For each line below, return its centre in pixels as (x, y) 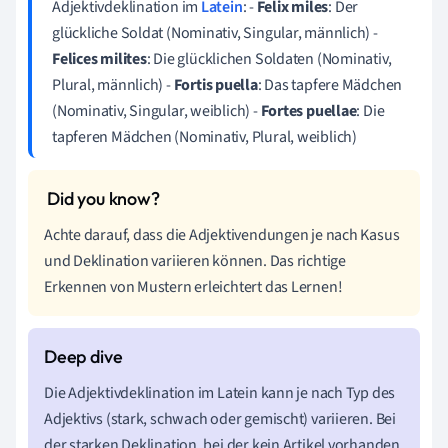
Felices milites (99, 58)
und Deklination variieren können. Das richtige (195, 260)
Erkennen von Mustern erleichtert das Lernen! (193, 286)
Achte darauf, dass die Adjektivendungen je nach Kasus (222, 234)
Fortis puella (215, 84)
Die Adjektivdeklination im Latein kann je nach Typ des (220, 392)
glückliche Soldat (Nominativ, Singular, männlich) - (215, 32)
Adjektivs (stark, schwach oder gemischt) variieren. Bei (220, 418)
